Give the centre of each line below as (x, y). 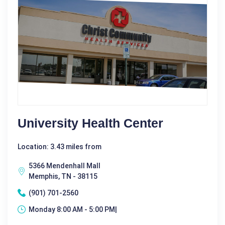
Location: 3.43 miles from (60, 146)
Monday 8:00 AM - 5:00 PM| (73, 209)
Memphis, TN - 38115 (63, 176)
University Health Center (90, 123)
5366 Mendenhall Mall (65, 165)
